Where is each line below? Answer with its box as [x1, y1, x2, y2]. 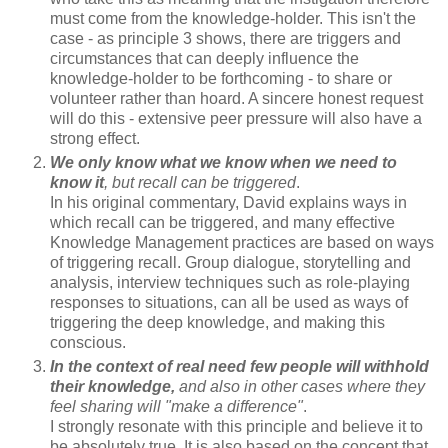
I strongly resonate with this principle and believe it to [50, 417, 423, 435]
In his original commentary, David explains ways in [50, 193, 407, 211]
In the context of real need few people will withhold [50, 357, 429, 375]
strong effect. [50, 129, 140, 147]
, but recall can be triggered [104, 173, 296, 191]
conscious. [50, 333, 126, 351]
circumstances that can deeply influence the [50, 49, 359, 67]
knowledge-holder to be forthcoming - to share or [50, 69, 392, 87]
